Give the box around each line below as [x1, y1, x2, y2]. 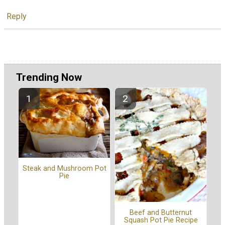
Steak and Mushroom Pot [22, 164, 106, 173]
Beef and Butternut [130, 208, 192, 217]
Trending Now [16, 71, 82, 84]
